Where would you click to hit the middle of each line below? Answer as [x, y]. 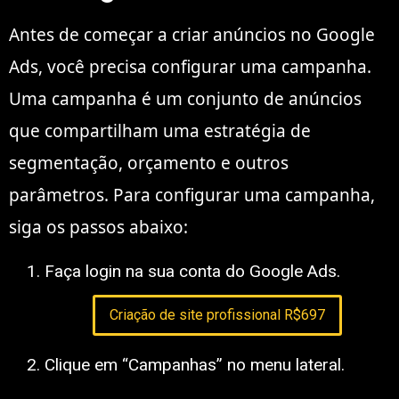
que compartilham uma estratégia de [160, 130]
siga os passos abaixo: [98, 227]
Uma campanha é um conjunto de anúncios [185, 98]
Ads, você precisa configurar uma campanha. [190, 66]
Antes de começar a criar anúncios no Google [192, 34]
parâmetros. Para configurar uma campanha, [192, 195]
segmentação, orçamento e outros [149, 163]
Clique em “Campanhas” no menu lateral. [195, 364]
